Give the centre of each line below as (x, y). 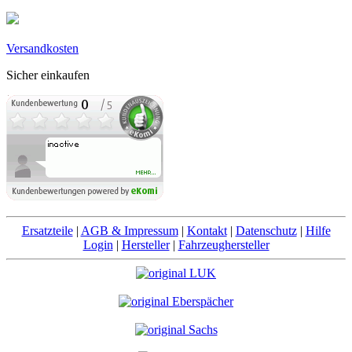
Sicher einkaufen (48, 75)
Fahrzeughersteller (224, 244)
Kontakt (207, 230)
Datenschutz (266, 230)
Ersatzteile (47, 230)
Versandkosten (42, 48)
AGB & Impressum (129, 230)
